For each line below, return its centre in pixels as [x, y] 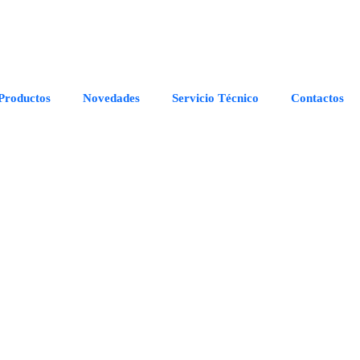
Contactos [317, 98]
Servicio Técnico [215, 98]
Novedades [111, 98]
